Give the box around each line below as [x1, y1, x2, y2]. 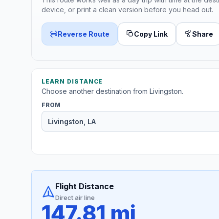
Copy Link [134, 29, 168, 38]
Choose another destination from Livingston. [42, 87, 183, 96]
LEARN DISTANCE [42, 78, 103, 86]
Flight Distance [55, 181, 114, 192]
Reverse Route [58, 29, 109, 38]
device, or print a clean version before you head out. [42, 5, 213, 14]
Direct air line [55, 194, 95, 202]
